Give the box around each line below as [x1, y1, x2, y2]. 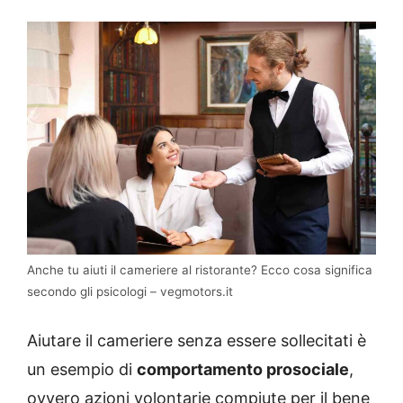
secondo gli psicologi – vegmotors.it [27, 284, 233, 300]
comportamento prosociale [137, 360, 349, 380]
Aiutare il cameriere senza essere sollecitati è [27, 331, 366, 351]
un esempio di [27, 360, 137, 380]
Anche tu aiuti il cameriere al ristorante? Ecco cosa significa [27, 263, 372, 278]
